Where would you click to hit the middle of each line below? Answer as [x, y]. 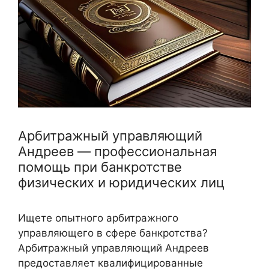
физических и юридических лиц [121, 183]
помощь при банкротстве [100, 167]
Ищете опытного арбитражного [98, 218]
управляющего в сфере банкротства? [113, 233]
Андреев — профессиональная [117, 152]
